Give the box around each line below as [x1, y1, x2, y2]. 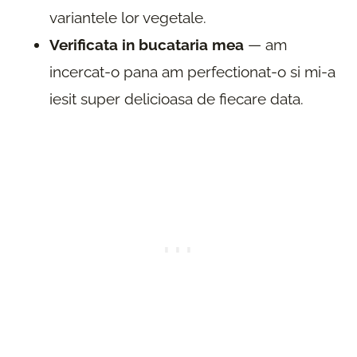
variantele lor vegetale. [49, 8, 206, 26]
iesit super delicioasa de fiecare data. [49, 89, 304, 108]
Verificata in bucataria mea [49, 35, 244, 53]
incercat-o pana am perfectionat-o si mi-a [49, 62, 335, 80]
